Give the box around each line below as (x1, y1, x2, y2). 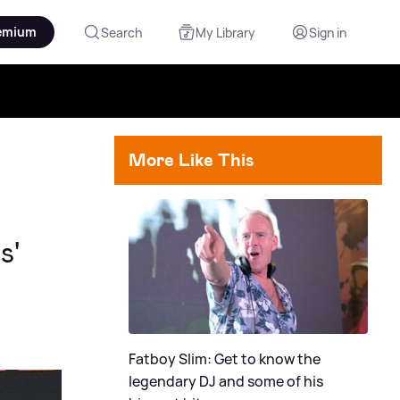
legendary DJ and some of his (129, 371, 323, 391)
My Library (196, 23, 255, 41)
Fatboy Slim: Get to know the (129, 348, 321, 369)
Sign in (309, 23, 346, 41)
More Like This (129, 148, 254, 171)
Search (101, 23, 142, 41)
